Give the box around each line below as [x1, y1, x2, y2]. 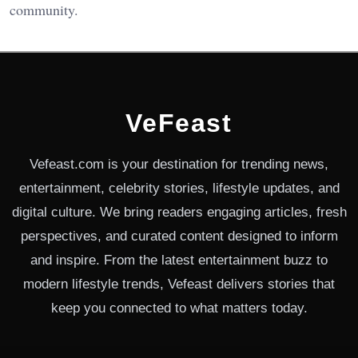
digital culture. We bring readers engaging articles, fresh [11, 204, 347, 220]
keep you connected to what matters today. [50, 300, 308, 316]
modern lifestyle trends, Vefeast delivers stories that [23, 276, 335, 292]
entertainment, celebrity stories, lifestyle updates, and [18, 180, 340, 196]
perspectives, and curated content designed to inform [20, 228, 338, 244]
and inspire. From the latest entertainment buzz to [30, 252, 328, 268]
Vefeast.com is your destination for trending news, [30, 156, 328, 172]
